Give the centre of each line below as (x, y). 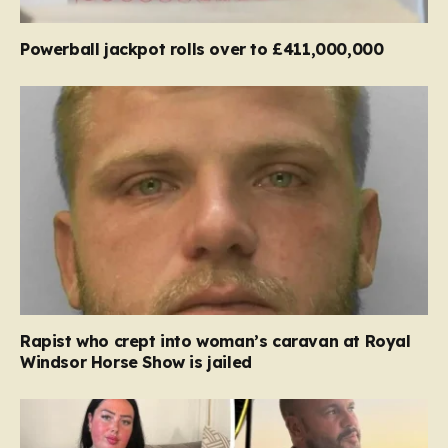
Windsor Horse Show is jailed (136, 362)
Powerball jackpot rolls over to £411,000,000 (202, 48)
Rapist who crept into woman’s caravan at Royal (215, 341)
